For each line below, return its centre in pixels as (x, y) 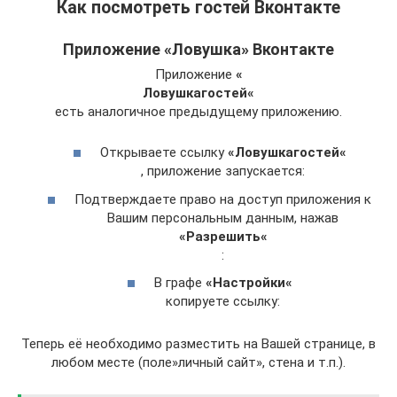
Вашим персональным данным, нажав (223, 218)
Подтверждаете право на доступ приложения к (223, 199)
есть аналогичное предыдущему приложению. (198, 111)
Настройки (249, 283)
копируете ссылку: (223, 302)
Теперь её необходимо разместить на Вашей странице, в (198, 344)
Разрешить (223, 236)
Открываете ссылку (163, 153)
